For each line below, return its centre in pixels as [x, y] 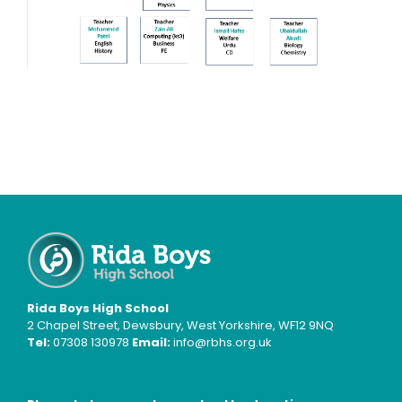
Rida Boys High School [98, 308]
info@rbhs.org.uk [221, 342]
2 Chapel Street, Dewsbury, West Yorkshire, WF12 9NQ [180, 325]
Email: [151, 342]
